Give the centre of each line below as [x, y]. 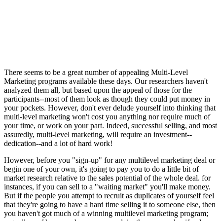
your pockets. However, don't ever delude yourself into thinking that [110, 108]
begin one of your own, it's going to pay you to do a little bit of [101, 169]
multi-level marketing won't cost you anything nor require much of [107, 117]
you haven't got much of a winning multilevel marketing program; [106, 213]
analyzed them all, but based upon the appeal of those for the [98, 90]
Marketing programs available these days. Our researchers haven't [106, 81]
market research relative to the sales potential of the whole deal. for [107, 178]
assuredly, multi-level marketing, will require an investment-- [98, 134]
